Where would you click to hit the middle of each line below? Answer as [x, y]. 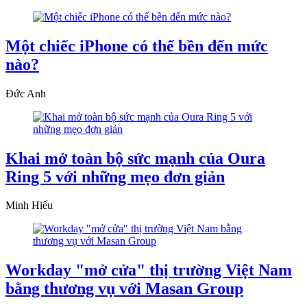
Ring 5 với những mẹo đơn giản [115, 176]
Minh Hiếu [29, 206]
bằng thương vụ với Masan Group [124, 289]
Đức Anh [26, 93]
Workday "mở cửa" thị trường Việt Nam [149, 270]
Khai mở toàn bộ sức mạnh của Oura [135, 158]
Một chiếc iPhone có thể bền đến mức [137, 46]
